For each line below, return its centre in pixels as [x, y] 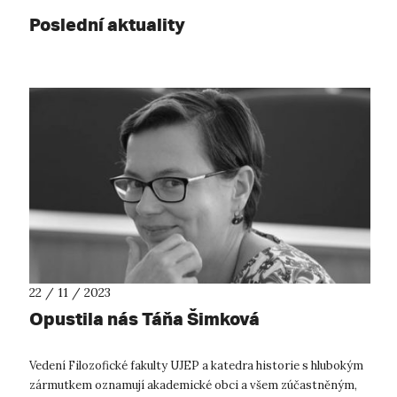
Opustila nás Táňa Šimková [144, 319]
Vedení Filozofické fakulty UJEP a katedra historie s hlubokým [196, 366]
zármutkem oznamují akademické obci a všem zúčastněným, [193, 385]
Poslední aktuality [107, 24]
